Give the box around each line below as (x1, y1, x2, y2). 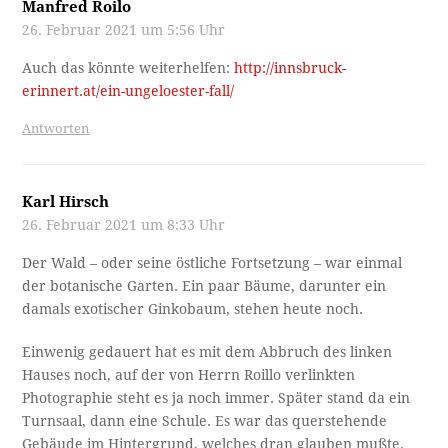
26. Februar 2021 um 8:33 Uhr (22, 216, 226, 233)
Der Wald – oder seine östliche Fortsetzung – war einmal (22, 254, 403, 271)
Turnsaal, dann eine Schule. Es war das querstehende (22, 412, 388, 429)
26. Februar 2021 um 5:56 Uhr (22, 21, 226, 38)
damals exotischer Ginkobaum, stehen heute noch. (22, 300, 364, 317)
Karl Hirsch (22, 192, 110, 211)
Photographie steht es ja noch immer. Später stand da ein (22, 389, 411, 406)
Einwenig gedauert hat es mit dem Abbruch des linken (22, 343, 393, 360)
